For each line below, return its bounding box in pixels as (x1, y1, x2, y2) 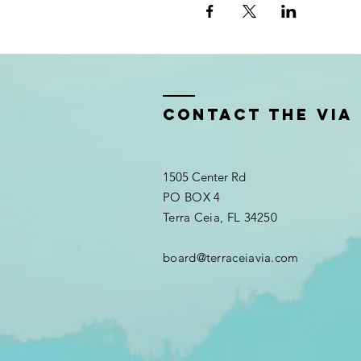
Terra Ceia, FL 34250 (163, 210, 277, 225)
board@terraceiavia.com (163, 250, 299, 265)
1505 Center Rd (163, 169, 246, 185)
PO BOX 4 (163, 189, 221, 205)
